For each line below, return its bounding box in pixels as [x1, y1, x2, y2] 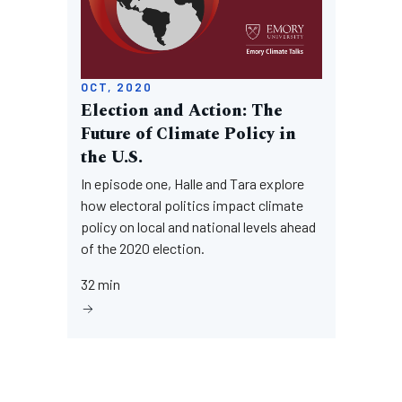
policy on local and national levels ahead [80, 218, 316, 235]
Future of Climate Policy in [80, 122, 296, 146]
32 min [80, 275, 120, 293]
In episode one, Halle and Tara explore [80, 175, 304, 192]
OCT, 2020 [80, 80, 153, 94]
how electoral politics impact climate [80, 197, 303, 214]
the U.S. [80, 145, 143, 170]
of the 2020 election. [80, 240, 205, 257]
